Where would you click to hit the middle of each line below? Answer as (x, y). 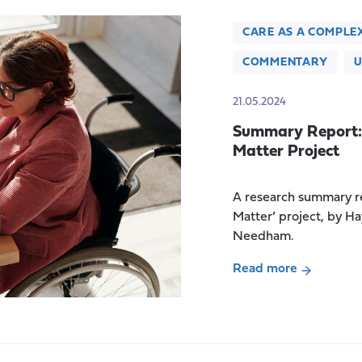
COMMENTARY (285, 63)
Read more (265, 269)
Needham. (263, 237)
